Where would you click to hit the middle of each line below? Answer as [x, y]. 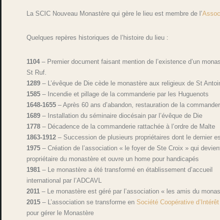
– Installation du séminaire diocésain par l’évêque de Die [122, 116]
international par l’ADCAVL [64, 181]
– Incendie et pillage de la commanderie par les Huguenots [125, 94]
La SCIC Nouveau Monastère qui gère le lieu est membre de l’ [115, 14]
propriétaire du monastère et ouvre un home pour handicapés [113, 159]
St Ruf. [37, 73]
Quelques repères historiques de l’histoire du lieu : [98, 38]
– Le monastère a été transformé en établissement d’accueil [127, 170]
